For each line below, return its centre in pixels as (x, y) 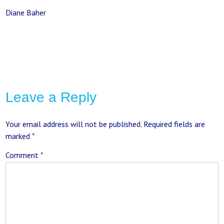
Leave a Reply (51, 97)
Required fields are (174, 124)
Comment (23, 155)
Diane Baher (26, 13)
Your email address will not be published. (74, 124)
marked (19, 136)
